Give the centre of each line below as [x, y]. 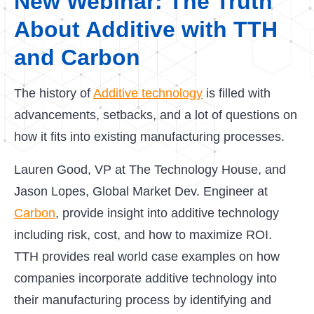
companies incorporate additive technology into [145, 278]
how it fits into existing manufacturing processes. [149, 137]
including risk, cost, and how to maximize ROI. [145, 235]
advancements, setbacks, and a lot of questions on [156, 115]
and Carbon [77, 57]
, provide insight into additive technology [167, 213]
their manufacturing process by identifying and [143, 300]
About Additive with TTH [146, 29]
